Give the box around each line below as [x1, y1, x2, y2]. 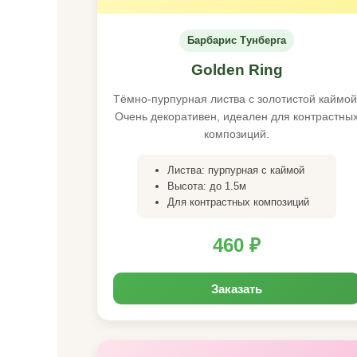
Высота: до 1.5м [167, 180, 246, 192]
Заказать [211, 280, 262, 297]
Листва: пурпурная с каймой [167, 164, 304, 176]
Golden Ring [190, 61, 283, 78]
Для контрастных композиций [167, 196, 309, 208]
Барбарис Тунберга [187, 34, 286, 46]
